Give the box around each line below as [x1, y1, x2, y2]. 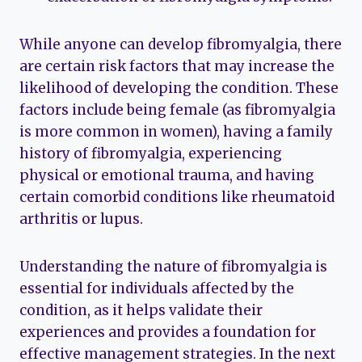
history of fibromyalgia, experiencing [19, 145, 282, 163]
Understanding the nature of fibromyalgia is [19, 258, 327, 276]
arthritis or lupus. [19, 210, 143, 229]
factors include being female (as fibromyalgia [19, 101, 335, 120]
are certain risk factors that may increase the [19, 57, 335, 76]
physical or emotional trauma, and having [19, 166, 314, 185]
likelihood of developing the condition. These [19, 79, 339, 98]
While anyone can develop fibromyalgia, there [19, 36, 342, 54]
